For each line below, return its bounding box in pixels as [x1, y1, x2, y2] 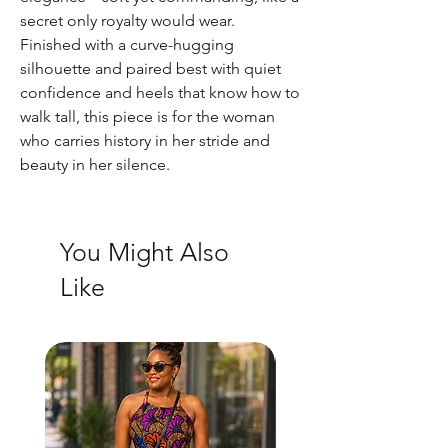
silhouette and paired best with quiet [20, 59, 281, 79]
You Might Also [60, 237, 229, 268]
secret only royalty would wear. [20, 11, 235, 31]
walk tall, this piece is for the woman [20, 107, 275, 127]
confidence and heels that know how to [20, 83, 300, 103]
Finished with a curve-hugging [20, 35, 234, 55]
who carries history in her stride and [20, 131, 270, 151]
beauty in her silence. [20, 155, 170, 175]
